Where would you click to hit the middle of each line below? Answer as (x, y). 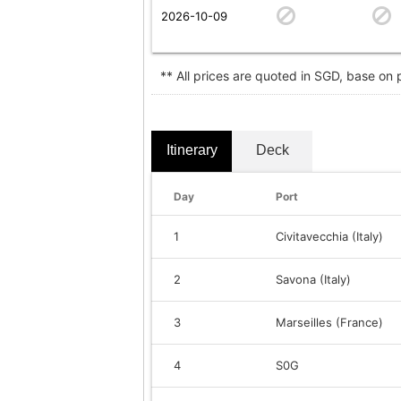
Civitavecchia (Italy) (329, 236)
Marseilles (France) (329, 322)
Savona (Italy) (313, 279)
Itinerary (192, 149)
